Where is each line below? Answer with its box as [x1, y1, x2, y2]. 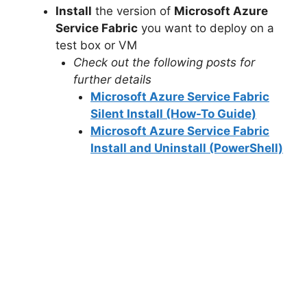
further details [73, 73, 151, 87]
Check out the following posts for [73, 56, 255, 70]
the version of [92, 4, 174, 19]
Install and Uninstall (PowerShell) [90, 141, 283, 156]
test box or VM [56, 38, 137, 53]
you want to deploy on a [138, 21, 274, 36]
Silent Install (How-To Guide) [90, 107, 256, 121]
